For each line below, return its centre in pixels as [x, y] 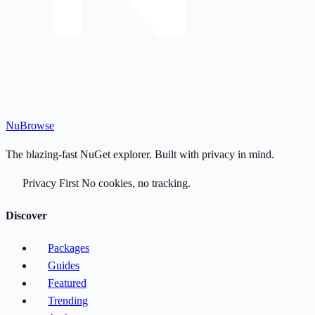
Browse [37, 125]
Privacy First [51, 183]
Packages [69, 248]
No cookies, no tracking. [135, 183]
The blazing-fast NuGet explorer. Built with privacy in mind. [140, 154]
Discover [26, 215]
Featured [67, 283]
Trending [68, 301]
